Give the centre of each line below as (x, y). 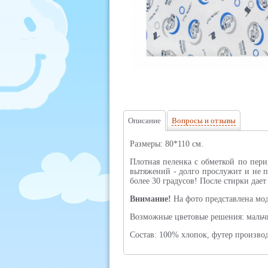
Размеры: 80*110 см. (167, 144)
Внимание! (150, 199)
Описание (144, 121)
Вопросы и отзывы (204, 121)
